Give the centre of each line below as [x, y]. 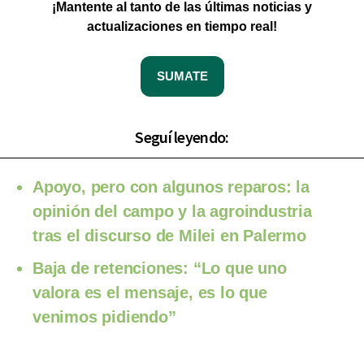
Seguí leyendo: [182, 137]
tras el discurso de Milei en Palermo [169, 236]
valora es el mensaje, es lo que [150, 293]
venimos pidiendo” [104, 317]
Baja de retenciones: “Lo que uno [160, 269]
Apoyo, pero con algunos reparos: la [171, 187]
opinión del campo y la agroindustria [172, 212]
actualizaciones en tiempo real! [182, 27]
